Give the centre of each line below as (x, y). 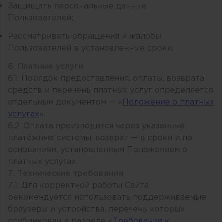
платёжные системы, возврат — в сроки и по (100, 138)
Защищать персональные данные (77, 6)
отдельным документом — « (65, 102)
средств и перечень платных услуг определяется (111, 90)
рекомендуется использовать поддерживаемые (107, 197)
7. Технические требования (66, 173)
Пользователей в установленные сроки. (91, 48)
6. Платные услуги (46, 66)
